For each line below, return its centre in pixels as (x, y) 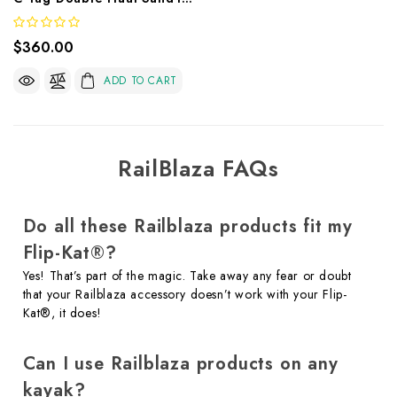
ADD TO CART (140, 80)
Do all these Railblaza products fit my (187, 226)
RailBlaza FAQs (198, 168)
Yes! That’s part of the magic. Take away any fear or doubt (187, 275)
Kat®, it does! (62, 312)
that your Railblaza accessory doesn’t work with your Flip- (185, 294)
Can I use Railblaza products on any (180, 363)
